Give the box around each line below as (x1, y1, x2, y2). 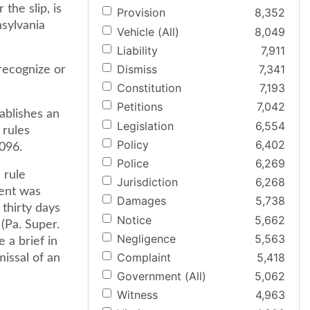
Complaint (117, 250, 171, 264)
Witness (117, 288, 158, 302)
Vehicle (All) (117, 24, 179, 39)
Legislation (117, 118, 174, 133)
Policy (117, 137, 149, 152)
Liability (117, 43, 158, 57)
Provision (117, 6, 165, 20)
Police (117, 156, 149, 170)
